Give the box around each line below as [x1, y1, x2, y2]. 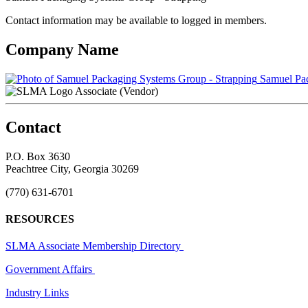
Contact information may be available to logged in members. [5, 14, 267, 26]
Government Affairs [5, 263, 95, 276]
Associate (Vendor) [75, 85, 158, 97]
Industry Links [5, 287, 69, 299]
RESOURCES [5, 212, 74, 225]
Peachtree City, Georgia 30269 [5, 162, 139, 175]
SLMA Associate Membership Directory [5, 240, 184, 252]
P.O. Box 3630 [5, 150, 70, 162]
